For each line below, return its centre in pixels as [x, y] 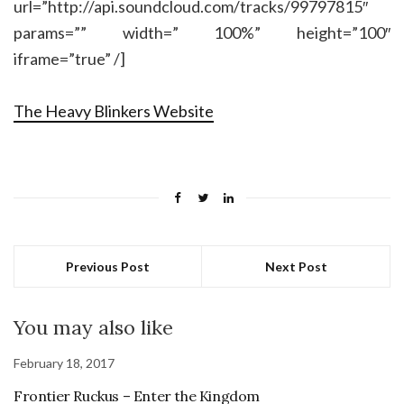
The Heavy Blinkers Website [114, 111]
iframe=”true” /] [69, 59]
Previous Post [108, 266]
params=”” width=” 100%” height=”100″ [202, 32]
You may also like [93, 327]
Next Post [296, 266]
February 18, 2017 [64, 363]
